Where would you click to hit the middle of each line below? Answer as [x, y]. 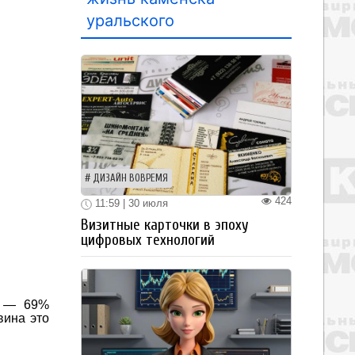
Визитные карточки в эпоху [165, 225]
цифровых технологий [148, 240]
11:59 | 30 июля [130, 203]
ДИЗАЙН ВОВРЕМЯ [130, 178]
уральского [130, 21]
